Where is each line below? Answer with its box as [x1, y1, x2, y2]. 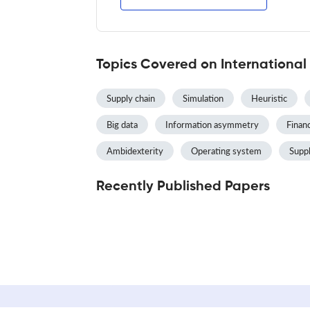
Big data [107, 118, 138, 130]
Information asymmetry [165, 118, 259, 130]
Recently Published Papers [96, 179, 270, 194]
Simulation [183, 92, 224, 104]
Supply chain [107, 92, 155, 104]
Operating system [191, 145, 262, 156]
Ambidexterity [107, 145, 163, 156]
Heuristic [251, 92, 287, 104]
